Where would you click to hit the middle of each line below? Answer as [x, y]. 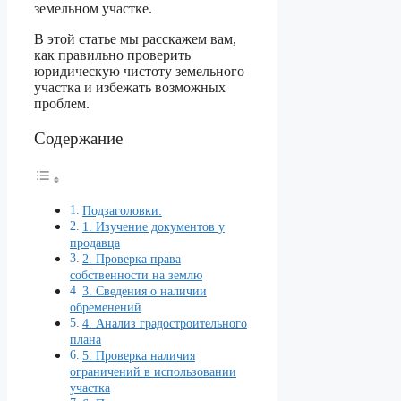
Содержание [78, 139]
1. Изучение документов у [153, 226]
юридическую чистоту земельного [139, 72]
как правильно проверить [112, 55]
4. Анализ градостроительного [164, 323]
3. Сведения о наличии [144, 290]
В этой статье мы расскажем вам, [135, 39]
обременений [106, 307]
